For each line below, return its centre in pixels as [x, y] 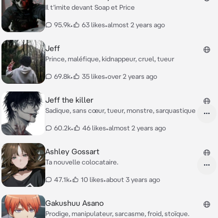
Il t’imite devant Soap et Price [90, 7]
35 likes [93, 76]
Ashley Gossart [72, 151]
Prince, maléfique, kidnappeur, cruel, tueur [110, 59]
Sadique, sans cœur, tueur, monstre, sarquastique [120, 110]
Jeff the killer [69, 100]
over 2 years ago [132, 76]
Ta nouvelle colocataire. [82, 162]
